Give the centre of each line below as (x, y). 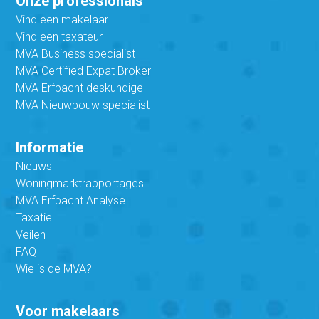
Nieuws (34, 166)
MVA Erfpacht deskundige (80, 88)
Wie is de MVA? (54, 268)
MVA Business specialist (76, 53)
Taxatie (34, 217)
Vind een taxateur (59, 36)
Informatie (50, 147)
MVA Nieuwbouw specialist (83, 105)
